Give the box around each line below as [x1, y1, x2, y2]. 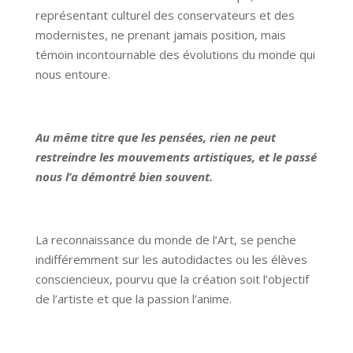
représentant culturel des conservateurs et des [35, 7, 295, 24]
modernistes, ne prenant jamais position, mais [35, 27, 286, 43]
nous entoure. [35, 66, 110, 83]
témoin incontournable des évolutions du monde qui [35, 46, 315, 63]
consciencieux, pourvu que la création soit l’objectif [35, 271, 309, 288]
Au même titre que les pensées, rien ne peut [35, 129, 276, 146]
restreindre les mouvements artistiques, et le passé [35, 149, 317, 165]
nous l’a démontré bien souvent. [35, 169, 213, 185]
